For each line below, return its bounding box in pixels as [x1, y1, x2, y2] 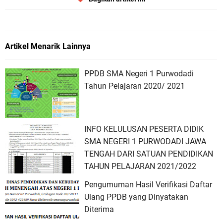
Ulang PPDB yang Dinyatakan [84, 192, 188, 202]
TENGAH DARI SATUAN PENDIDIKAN [84, 149, 213, 159]
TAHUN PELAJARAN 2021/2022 [84, 162, 196, 171]
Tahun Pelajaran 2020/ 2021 [84, 81, 185, 91]
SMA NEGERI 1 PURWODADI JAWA [84, 137, 206, 147]
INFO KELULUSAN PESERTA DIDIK [84, 124, 204, 134]
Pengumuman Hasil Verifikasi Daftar [84, 180, 212, 190]
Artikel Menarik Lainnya [5, 42, 91, 52]
